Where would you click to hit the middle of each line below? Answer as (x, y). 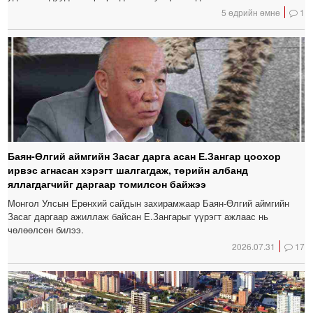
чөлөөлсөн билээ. (46, 230)
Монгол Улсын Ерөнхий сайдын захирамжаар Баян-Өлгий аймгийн (149, 203)
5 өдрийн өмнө (251, 13)
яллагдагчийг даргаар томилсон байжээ (107, 184)
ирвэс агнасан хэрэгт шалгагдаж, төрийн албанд (128, 170)
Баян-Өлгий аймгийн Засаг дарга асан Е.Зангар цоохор (145, 156)
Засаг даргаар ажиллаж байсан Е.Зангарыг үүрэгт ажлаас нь (138, 217)
